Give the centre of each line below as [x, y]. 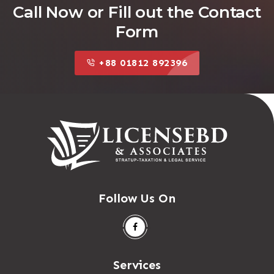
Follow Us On [137, 198]
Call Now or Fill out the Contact [137, 12]
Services [137, 265]
